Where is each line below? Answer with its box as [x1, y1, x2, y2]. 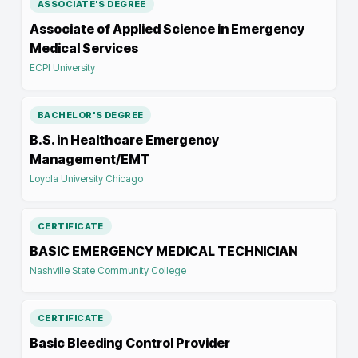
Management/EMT [30, 151, 150, 167]
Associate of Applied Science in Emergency [30, 21, 304, 37]
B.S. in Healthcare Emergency [30, 132, 219, 148]
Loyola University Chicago [30, 173, 143, 185]
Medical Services [30, 40, 138, 56]
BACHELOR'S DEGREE [38, 109, 144, 121]
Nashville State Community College [30, 265, 186, 276]
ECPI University [30, 62, 95, 74]
